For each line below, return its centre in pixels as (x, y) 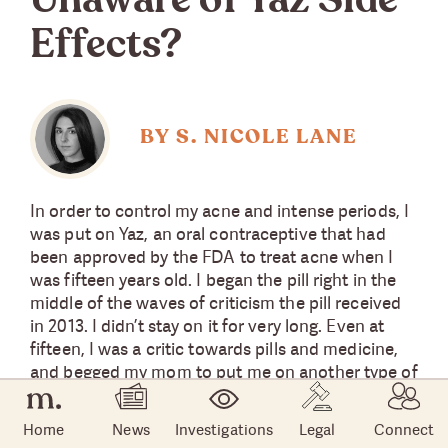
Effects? (106, 45)
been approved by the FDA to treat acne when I (212, 256)
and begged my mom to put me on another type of (224, 371)
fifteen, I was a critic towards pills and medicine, (214, 348)
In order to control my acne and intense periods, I (220, 210)
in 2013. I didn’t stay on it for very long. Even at (207, 325)
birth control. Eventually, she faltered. (174, 394)
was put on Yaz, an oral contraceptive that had (208, 233)
